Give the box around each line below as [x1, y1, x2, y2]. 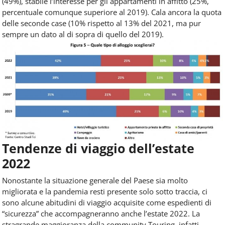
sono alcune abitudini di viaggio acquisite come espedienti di [2, 197, 211, 207]
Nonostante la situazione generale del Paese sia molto [2, 175, 188, 185]
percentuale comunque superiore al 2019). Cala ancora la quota [2, 7, 221, 17]
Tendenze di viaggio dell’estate [2, 139, 194, 157]
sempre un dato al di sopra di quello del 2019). [2, 29, 164, 39]
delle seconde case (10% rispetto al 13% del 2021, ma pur [2, 18, 201, 28]
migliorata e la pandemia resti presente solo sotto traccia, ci [2, 186, 207, 196]
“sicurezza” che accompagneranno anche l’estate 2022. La [2, 208, 200, 218]
